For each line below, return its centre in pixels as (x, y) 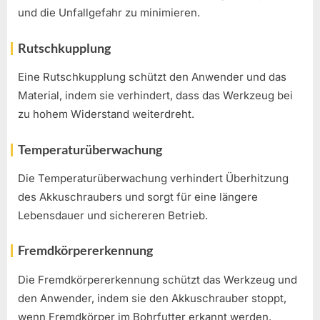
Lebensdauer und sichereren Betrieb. (113, 215)
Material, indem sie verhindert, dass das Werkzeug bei (155, 96)
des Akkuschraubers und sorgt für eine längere (138, 196)
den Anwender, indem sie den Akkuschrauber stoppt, (152, 298)
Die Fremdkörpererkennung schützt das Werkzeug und (157, 279)
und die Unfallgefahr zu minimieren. (109, 13)
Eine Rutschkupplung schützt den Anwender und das (152, 77)
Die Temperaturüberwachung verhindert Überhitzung (153, 178)
